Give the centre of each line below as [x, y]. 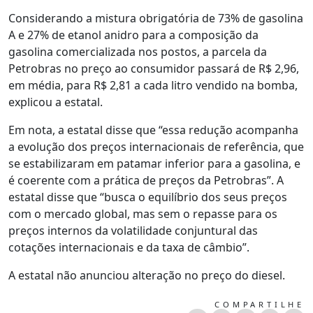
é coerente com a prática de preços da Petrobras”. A [146, 180]
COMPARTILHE [260, 304]
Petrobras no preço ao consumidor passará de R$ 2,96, [154, 68]
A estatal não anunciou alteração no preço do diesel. [147, 275]
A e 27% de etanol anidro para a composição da [133, 35]
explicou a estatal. [56, 102]
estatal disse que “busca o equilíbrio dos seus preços [148, 197]
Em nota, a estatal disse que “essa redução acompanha [153, 130]
